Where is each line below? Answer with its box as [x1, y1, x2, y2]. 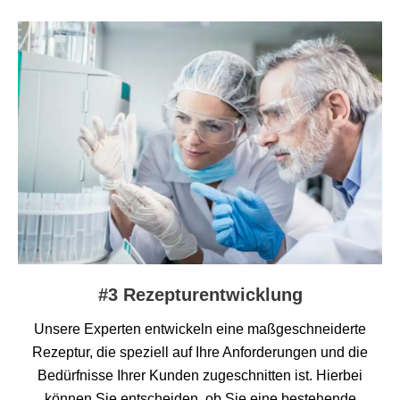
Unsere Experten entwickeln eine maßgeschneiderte [34, 321, 366, 337]
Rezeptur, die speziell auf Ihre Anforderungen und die [32, 344, 368, 360]
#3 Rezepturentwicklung [97, 284, 303, 304]
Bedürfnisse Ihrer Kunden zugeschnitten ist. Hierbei [37, 367, 362, 383]
